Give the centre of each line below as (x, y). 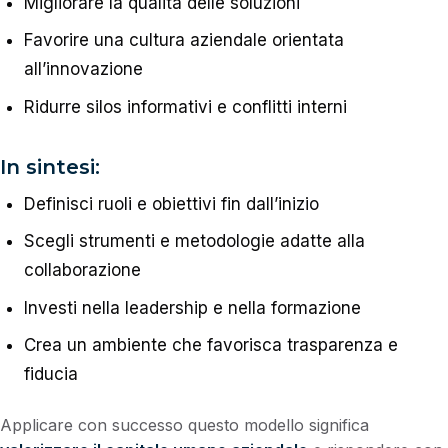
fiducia (50, 374)
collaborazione (82, 270)
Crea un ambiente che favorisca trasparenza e (210, 345)
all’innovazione (83, 69)
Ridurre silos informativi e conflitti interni (185, 106)
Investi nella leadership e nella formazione (192, 307)
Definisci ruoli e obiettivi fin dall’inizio (171, 203)
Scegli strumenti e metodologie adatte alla (194, 241)
